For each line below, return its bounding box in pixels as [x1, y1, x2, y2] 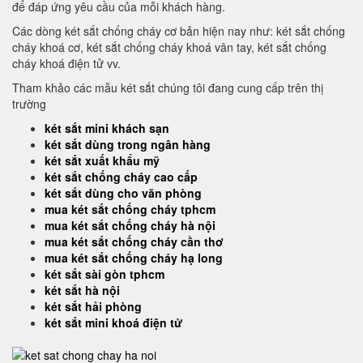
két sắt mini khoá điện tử [45, 314, 182, 331]
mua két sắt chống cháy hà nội [45, 217, 216, 233]
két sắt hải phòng [45, 298, 142, 314]
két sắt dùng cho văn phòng [45, 185, 202, 201]
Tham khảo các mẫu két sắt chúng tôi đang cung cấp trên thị [12, 79, 323, 96]
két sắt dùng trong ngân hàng [45, 136, 211, 152]
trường [12, 96, 49, 112]
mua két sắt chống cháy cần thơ [45, 233, 224, 250]
